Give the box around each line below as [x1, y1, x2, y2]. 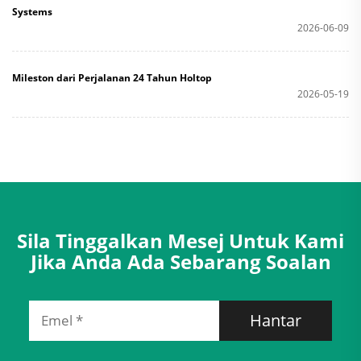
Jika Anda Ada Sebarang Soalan [30, 247, 331, 275]
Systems [12, 4, 52, 19]
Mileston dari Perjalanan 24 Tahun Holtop [12, 70, 212, 85]
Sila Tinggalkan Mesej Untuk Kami [17, 226, 344, 254]
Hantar [250, 309, 302, 332]
